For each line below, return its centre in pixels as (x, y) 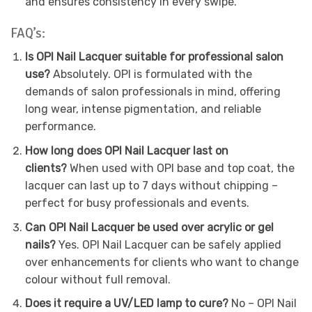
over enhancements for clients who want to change (162, 262)
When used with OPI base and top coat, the (182, 169)
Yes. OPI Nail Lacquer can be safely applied (170, 244)
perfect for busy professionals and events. (137, 203)
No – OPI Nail (264, 304)
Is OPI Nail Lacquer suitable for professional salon (154, 57)
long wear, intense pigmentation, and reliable (143, 109)
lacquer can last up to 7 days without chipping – (151, 186)
